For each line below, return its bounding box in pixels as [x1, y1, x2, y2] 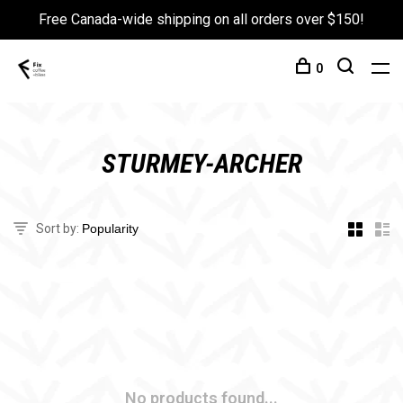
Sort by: [36, 221, 79, 236]
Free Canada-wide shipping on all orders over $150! [39, 11, 364, 28]
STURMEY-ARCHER [101, 148, 302, 179]
